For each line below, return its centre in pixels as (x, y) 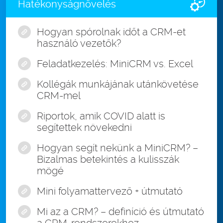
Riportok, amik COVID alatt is (101, 116)
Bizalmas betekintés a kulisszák (108, 160)
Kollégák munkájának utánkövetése (118, 84)
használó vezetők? (79, 44)
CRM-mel (59, 96)
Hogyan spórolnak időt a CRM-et (111, 32)
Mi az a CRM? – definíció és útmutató (120, 212)
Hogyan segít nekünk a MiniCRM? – (117, 148)
